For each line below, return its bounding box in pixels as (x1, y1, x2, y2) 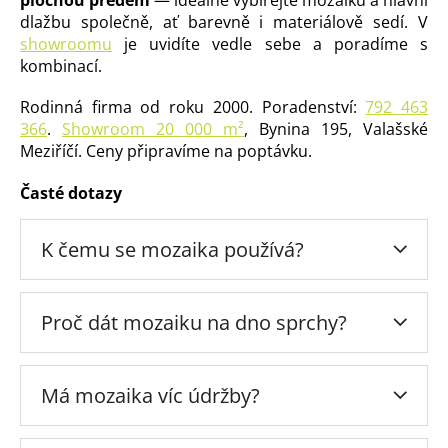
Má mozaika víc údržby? (41, 382, 260, 410)
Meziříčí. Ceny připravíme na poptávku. (20, 139, 312, 162)
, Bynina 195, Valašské (244, 117, 428, 140)
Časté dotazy (20, 181, 122, 204)
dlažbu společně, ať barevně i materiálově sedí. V (20, 10, 428, 33)
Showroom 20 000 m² (62, 117, 244, 140)
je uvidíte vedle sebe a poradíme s (112, 32, 428, 55)
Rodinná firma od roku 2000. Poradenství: (20, 95, 366, 118)
